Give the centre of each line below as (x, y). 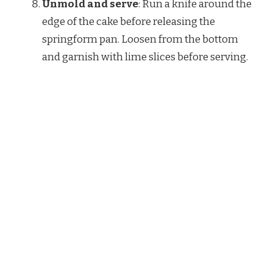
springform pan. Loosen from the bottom (140, 40)
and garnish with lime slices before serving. (145, 57)
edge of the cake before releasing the (129, 22)
